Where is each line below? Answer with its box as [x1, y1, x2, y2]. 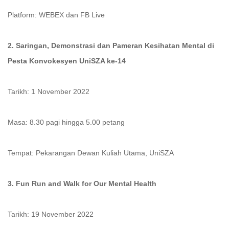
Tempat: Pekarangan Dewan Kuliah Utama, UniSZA [8, 149, 174, 157]
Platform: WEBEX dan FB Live [8, 11, 105, 19]
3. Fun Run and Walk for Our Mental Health [8, 179, 156, 188]
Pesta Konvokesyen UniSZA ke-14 [8, 57, 128, 65]
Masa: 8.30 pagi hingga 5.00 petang [8, 118, 125, 126]
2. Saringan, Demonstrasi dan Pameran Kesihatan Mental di [8, 41, 214, 50]
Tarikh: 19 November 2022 [8, 210, 94, 218]
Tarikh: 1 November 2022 [8, 87, 89, 96]
